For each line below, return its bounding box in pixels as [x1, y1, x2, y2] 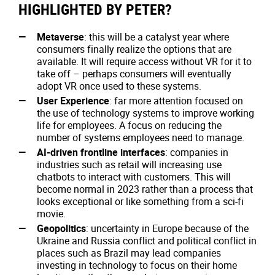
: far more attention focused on [109, 94, 243, 107]
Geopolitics [37, 222, 86, 235]
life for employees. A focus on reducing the [37, 118, 222, 132]
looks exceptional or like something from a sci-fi [37, 195, 244, 208]
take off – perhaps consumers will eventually [37, 67, 231, 80]
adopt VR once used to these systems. [37, 79, 201, 93]
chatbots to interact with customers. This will [37, 170, 231, 184]
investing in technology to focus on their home [37, 258, 237, 272]
